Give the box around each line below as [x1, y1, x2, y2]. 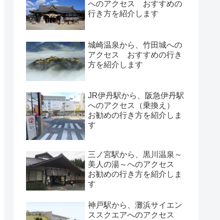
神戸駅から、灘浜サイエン [88, 201, 182, 210]
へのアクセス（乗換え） [88, 101, 182, 110]
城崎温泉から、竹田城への [88, 40, 182, 49]
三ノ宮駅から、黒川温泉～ [88, 150, 182, 159]
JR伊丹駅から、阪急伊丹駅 [88, 91, 184, 100]
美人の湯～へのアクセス [88, 160, 182, 169]
